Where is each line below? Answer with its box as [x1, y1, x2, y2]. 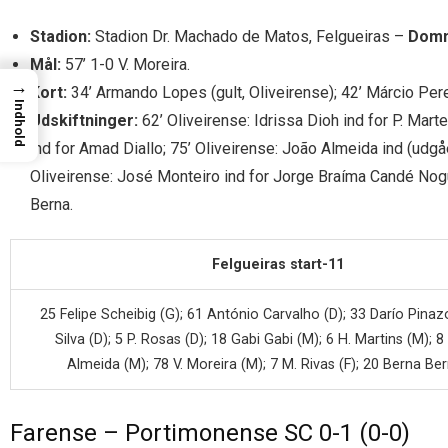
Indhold [12, 99, 27, 148]
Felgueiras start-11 [212, 256, 344, 274]
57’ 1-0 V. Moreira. [61, 55, 190, 75]
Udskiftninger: [30, 111, 138, 131]
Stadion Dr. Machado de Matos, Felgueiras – [91, 27, 408, 47]
